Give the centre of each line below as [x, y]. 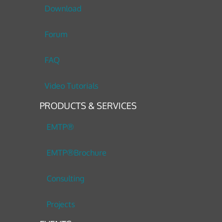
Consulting [65, 179]
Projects [60, 204]
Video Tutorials [72, 86]
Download [63, 9]
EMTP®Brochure [76, 153]
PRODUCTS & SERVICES [88, 106]
